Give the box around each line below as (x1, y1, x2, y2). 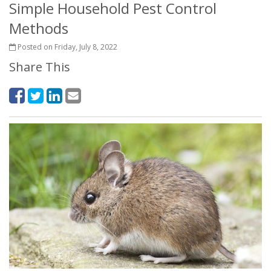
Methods (9, 18, 68, 38)
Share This (9, 59, 70, 75)
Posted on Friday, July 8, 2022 (16, 42, 117, 52)
